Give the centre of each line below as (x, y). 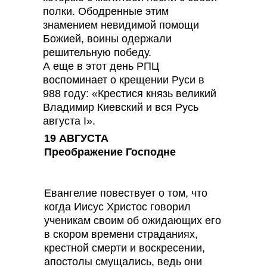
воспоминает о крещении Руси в (124, 80)
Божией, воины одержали (107, 39)
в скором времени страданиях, (121, 234)
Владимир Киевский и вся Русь (121, 107)
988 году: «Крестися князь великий (130, 94)
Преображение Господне (110, 152)
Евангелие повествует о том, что (126, 193)
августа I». (69, 121)
